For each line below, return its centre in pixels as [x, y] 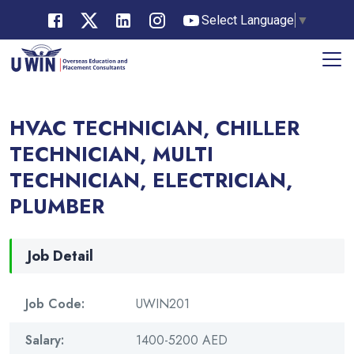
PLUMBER [57, 207]
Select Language [247, 20]
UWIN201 [163, 304]
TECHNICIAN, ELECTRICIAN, [151, 181]
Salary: [45, 341]
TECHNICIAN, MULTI [111, 154]
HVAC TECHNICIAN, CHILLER [154, 128]
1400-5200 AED [182, 341]
